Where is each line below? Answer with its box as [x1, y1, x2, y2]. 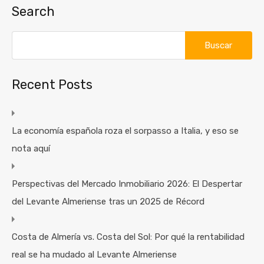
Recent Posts [12, 76, 93, 93]
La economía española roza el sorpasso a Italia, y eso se [12, 125, 239, 136]
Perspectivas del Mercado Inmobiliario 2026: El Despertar [12, 178, 242, 189]
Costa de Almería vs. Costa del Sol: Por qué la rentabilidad [12, 231, 245, 242]
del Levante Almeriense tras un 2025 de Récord [12, 196, 204, 207]
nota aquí [12, 143, 50, 154]
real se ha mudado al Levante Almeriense [12, 249, 177, 260]
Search [12, 3, 55, 19]
